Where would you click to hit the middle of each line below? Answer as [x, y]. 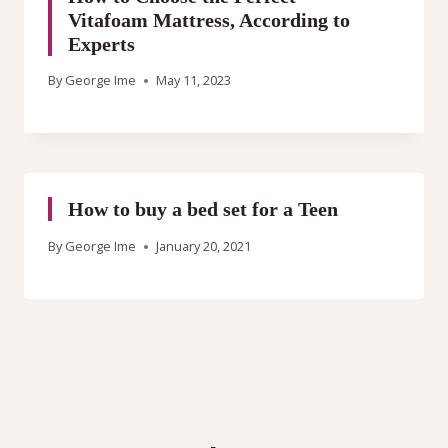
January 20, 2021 [204, 246]
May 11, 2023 [194, 80]
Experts [101, 43]
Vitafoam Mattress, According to [209, 19]
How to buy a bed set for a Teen [203, 209]
